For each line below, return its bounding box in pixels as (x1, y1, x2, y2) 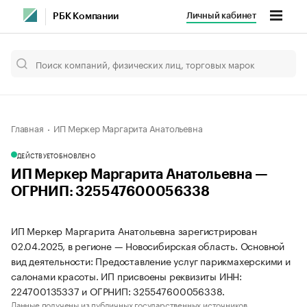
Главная (11, 121, 44, 134)
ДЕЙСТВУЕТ (17, 150, 54, 160)
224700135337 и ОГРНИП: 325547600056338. (11, 283, 225, 298)
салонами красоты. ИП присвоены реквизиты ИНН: (11, 268, 242, 283)
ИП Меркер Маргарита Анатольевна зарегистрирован (11, 223, 257, 238)
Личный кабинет (186, 11, 256, 20)
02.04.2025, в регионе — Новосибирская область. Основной (11, 238, 284, 253)
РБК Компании (53, 12, 119, 21)
